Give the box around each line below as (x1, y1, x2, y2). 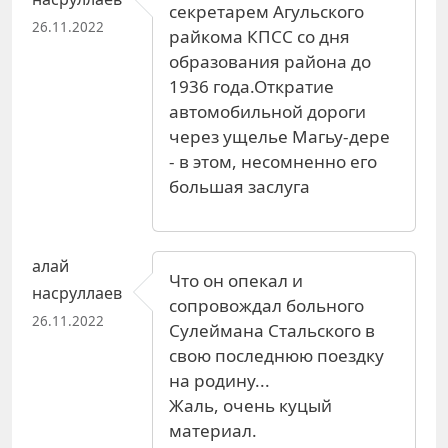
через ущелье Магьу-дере (169, 124, 390, 148)
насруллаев (32, 281, 122, 304)
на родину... (169, 368, 270, 392)
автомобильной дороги (169, 99, 366, 123)
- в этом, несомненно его (169, 149, 377, 173)
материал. (169, 418, 257, 442)
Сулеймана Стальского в (169, 318, 375, 342)
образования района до (169, 49, 371, 73)
